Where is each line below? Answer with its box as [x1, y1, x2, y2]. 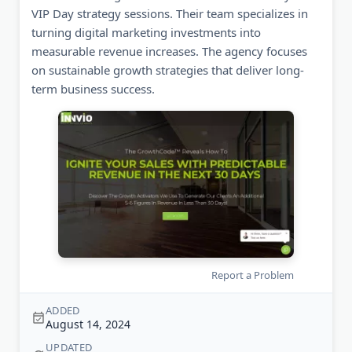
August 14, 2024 [46, 317, 130, 332]
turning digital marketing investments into [31, 24, 261, 40]
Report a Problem [211, 268, 294, 283]
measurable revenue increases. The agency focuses [31, 43, 307, 59]
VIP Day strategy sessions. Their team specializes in [31, 5, 308, 21]
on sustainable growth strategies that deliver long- [31, 62, 304, 78]
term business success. [31, 81, 155, 97]
